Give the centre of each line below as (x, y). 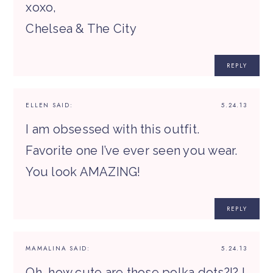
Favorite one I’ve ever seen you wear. (132, 151)
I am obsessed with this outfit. (113, 129)
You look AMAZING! (83, 172)
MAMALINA (46, 249)
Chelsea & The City (81, 29)
